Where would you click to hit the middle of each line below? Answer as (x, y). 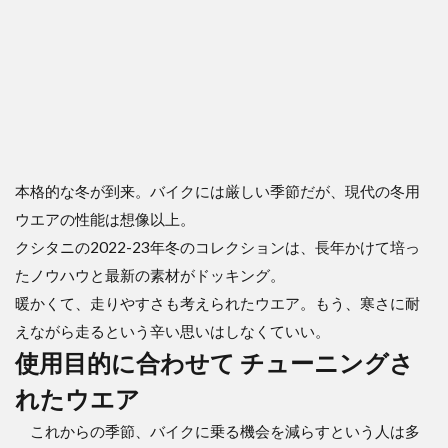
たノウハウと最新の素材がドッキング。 (150, 274)
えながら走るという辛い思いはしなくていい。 (172, 330)
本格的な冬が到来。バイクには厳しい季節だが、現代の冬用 (217, 190)
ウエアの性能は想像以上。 (105, 218)
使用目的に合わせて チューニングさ (214, 362)
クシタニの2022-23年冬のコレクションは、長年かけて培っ (217, 246)
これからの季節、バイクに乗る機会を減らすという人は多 (217, 430)
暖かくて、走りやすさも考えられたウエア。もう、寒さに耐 (217, 302)
